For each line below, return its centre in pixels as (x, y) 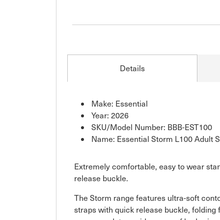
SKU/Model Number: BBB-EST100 (152, 127)
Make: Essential (120, 103)
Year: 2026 (110, 115)
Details (132, 68)
